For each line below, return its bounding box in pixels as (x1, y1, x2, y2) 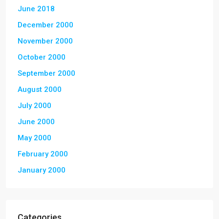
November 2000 (18, 36, 73, 45)
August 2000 (18, 85, 62, 94)
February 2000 (18, 149, 68, 158)
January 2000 (18, 165, 66, 175)
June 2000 (18, 117, 55, 126)
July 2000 (18, 101, 51, 110)
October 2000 (18, 52, 66, 62)
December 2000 (18, 20, 73, 29)
